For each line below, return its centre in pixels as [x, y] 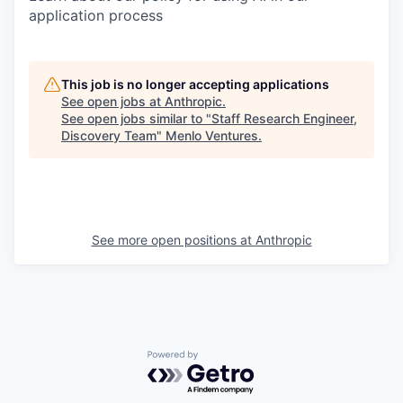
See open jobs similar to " [136, 118]
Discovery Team [109, 135]
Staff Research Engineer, [284, 118]
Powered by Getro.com [226, 359]
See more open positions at [173, 240]
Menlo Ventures [212, 135]
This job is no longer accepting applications [195, 84]
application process [96, 15]
